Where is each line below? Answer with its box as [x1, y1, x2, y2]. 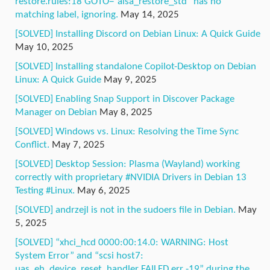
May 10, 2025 [15, 42, 74, 52]
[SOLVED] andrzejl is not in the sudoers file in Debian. [15, 204, 236, 215]
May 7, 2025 [52, 139, 105, 150]
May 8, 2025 [99, 107, 152, 118]
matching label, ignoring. [15, 9, 118, 20]
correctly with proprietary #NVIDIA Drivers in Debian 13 [15, 172, 246, 183]
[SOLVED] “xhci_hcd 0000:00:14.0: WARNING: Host [15, 237, 228, 248]
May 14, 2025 [121, 9, 179, 20]
